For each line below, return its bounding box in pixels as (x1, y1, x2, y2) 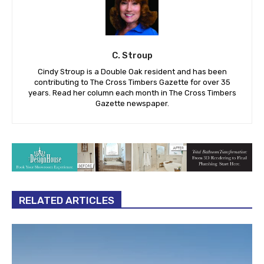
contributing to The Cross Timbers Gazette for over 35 (34, 77, 230, 87)
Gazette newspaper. (95, 98, 169, 108)
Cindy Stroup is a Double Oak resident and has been (37, 67, 227, 76)
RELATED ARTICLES (19, 194, 114, 207)
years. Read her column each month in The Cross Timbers (28, 88, 236, 97)
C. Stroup (111, 49, 153, 61)
